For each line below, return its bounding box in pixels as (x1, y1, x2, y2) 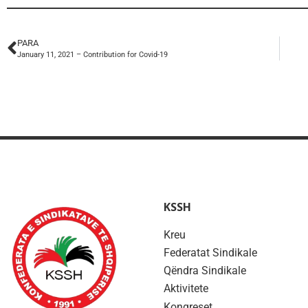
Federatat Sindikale (164, 246, 257, 260)
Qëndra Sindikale (164, 264, 246, 278)
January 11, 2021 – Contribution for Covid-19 (17, 50, 168, 60)
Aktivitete (164, 282, 208, 296)
